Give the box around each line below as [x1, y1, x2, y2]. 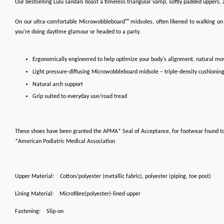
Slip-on [46, 208, 63, 215]
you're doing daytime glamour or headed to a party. [15, 29, 140, 35]
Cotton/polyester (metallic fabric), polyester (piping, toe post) [60, 173, 211, 180]
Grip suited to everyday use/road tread [32, 93, 127, 100]
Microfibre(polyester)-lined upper [59, 191, 140, 197]
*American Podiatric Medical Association [15, 138, 115, 145]
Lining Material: [15, 191, 53, 197]
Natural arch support [32, 81, 83, 87]
